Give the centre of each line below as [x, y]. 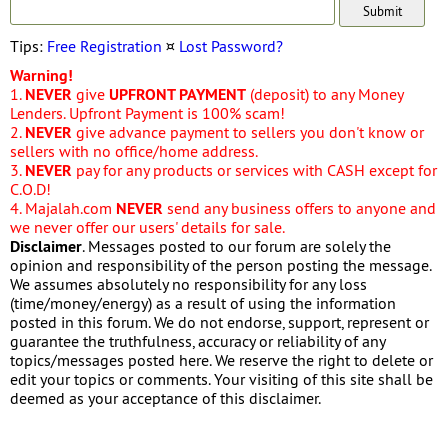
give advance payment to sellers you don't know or [248, 131]
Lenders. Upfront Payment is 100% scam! [147, 112]
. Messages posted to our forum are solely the [236, 245]
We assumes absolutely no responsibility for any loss [188, 283]
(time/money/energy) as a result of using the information [203, 302]
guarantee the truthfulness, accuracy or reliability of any [197, 340]
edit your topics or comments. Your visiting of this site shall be [221, 378]
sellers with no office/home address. [134, 150]
